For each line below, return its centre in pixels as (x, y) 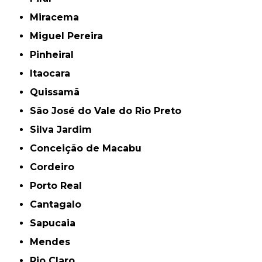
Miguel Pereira (71, 36)
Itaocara (52, 74)
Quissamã (59, 92)
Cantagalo (59, 205)
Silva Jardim (64, 130)
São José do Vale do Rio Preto (109, 111)
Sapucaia (56, 223)
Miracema (59, 18)
